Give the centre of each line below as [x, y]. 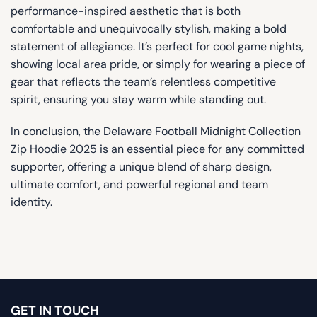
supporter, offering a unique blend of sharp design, [141, 167]
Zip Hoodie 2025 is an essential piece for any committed [157, 149]
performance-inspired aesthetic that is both [126, 11]
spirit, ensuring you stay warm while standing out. [138, 99]
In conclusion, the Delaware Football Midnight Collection [156, 132]
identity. [31, 202]
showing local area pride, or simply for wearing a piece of [158, 64]
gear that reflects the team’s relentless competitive [143, 81]
